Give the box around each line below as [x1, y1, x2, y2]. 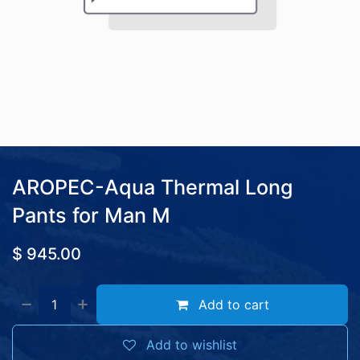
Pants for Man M [12, 203, 170, 227]
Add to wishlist [146, 337, 237, 353]
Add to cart [194, 297, 269, 313]
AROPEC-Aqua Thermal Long [12, 175, 293, 199]
